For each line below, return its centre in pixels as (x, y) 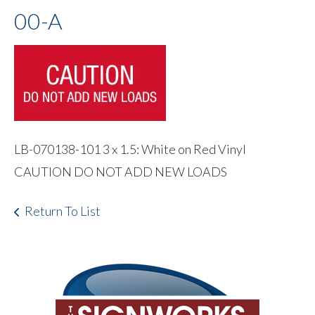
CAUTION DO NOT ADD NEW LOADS (121, 171)
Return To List (63, 211)
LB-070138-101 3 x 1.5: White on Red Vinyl (130, 149)
